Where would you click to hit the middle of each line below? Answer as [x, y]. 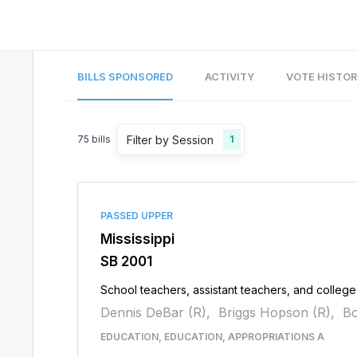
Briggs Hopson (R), [276, 312]
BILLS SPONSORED [125, 77]
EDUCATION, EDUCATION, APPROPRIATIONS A [212, 337]
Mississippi [137, 239]
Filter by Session [170, 139]
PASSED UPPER [136, 216]
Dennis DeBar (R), [155, 312]
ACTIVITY [229, 77]
